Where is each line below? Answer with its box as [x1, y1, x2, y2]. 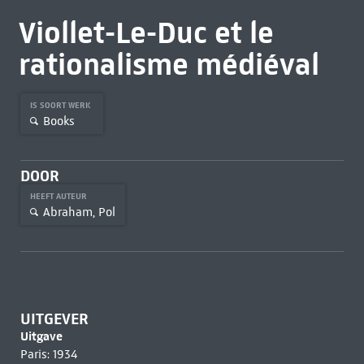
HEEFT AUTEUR [29, 191, 89, 201]
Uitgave [19, 328, 63, 344]
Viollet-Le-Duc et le [18, 14, 274, 51]
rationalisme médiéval [18, 45, 319, 83]
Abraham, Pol [42, 204, 115, 219]
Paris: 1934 [19, 347, 77, 362]
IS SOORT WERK [29, 100, 93, 110]
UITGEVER [19, 310, 89, 328]
